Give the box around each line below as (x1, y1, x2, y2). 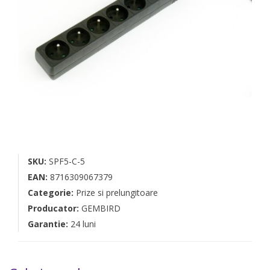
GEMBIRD (81, 202, 121, 214)
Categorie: (28, 186, 76, 198)
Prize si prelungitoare (76, 186, 158, 198)
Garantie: (28, 218, 71, 230)
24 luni (71, 218, 96, 230)
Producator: (28, 202, 81, 214)
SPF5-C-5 (49, 155, 85, 167)
